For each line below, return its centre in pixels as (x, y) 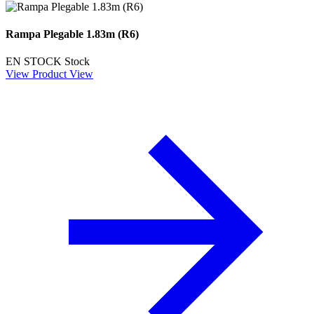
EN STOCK (34, 62)
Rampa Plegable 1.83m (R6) (72, 34)
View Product (36, 74)
